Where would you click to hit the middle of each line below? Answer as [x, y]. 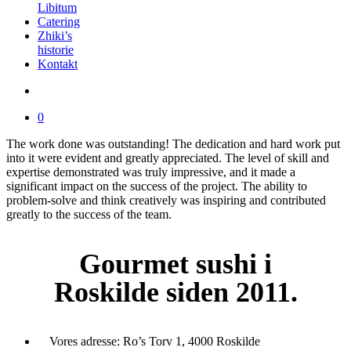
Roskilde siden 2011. [175, 292]
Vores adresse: [86, 341]
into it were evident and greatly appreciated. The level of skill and [168, 158]
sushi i [234, 264]
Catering [59, 22]
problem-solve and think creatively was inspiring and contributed [166, 200]
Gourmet [138, 264]
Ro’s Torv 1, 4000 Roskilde [192, 341]
